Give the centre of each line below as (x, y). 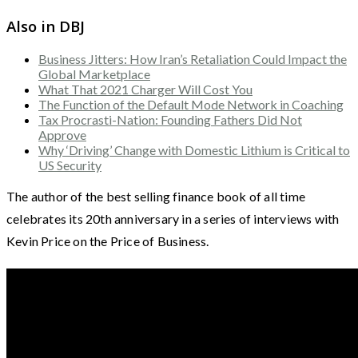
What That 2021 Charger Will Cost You (145, 89)
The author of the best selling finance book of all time (156, 196)
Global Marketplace (94, 74)
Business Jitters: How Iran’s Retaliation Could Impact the (193, 58)
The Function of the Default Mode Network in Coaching (191, 104)
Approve (62, 134)
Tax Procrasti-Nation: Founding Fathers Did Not (170, 119)
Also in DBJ (46, 26)
